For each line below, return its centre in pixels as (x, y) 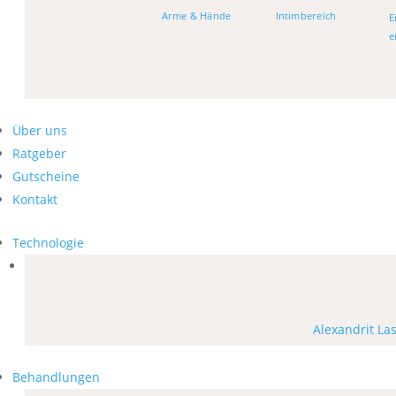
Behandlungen (56, 377)
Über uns (40, 130)
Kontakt (35, 199)
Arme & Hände (196, 15)
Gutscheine (46, 176)
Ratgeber (39, 153)
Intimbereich (306, 15)
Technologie (48, 242)
